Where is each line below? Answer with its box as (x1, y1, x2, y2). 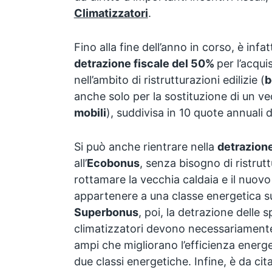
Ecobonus (86, 156, 140, 169)
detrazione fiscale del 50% (73, 56, 217, 70)
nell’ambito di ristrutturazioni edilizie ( (73, 73, 265, 86)
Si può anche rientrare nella (73, 140, 217, 153)
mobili (73, 106, 106, 119)
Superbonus (73, 205, 138, 219)
